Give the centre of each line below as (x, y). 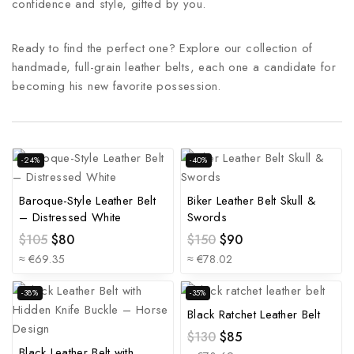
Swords (207, 217)
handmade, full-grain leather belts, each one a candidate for (174, 67)
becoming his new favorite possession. (117, 86)
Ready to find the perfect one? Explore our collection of (162, 48)
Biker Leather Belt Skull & (251, 201)
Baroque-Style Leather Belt (87, 201)
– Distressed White (70, 217)
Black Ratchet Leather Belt (254, 314)
